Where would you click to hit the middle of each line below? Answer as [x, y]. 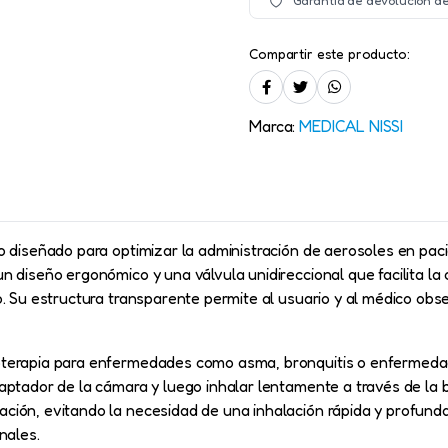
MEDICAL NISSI [351, 126]
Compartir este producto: [329, 53]
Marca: [274, 126]
